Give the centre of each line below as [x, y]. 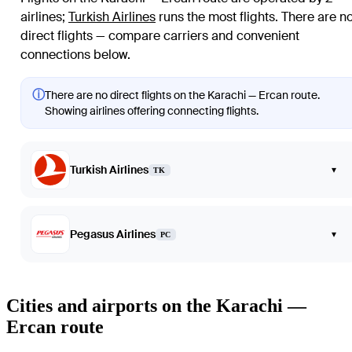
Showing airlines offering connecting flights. [152, 111]
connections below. [75, 55]
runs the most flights [215, 17]
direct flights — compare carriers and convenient [160, 36]
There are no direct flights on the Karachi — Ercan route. [182, 95]
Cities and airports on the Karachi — [156, 306]
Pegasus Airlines [113, 235]
